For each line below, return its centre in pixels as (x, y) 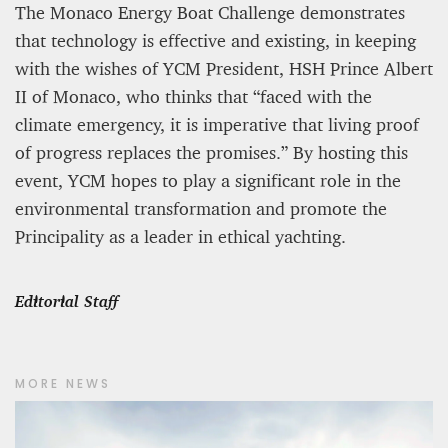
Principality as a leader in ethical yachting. (180, 235)
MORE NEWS (63, 383)
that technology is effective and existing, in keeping (215, 39)
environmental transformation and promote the (201, 207)
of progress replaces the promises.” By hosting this (211, 151)
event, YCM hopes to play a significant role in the (208, 179)
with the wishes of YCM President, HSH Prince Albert (224, 67)
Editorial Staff (66, 300)
